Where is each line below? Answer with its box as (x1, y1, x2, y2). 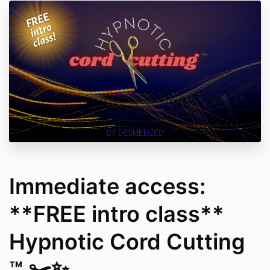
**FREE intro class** (9, 201, 224, 228)
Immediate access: (9, 173, 206, 200)
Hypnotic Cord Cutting (9, 228, 245, 256)
